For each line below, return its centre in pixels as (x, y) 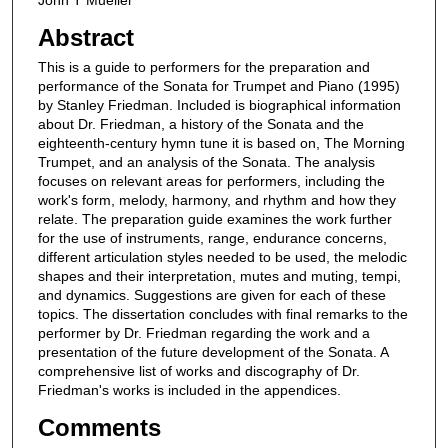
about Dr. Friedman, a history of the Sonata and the (200, 124)
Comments (99, 427)
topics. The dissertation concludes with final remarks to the (222, 314)
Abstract (85, 38)
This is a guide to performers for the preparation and (203, 67)
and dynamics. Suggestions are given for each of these (211, 295)
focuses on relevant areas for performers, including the (211, 181)
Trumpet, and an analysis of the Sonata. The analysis (206, 162)
